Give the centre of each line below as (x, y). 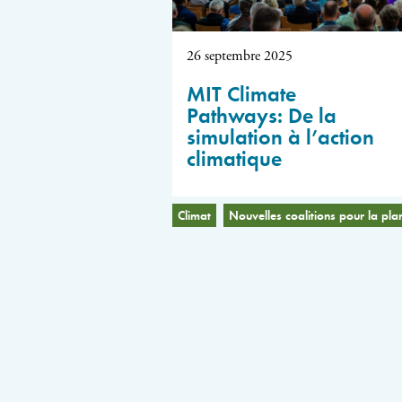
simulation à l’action (280, 135)
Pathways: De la (262, 114)
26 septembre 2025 (240, 56)
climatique (234, 157)
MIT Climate (241, 92)
